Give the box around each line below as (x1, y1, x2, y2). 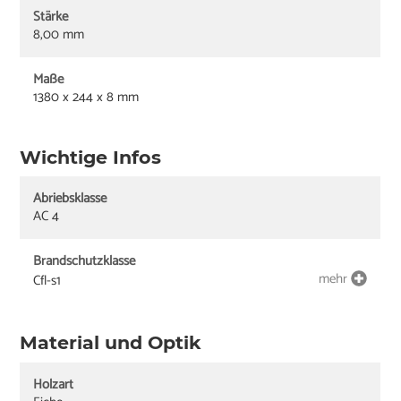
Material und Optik (20, 331, 202, 354)
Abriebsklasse (33, 187, 107, 210)
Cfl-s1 (33, 269, 62, 293)
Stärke (33, 4, 69, 28)
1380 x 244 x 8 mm (33, 85, 140, 108)
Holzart (33, 372, 74, 396)
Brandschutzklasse (33, 250, 136, 273)
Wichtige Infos (20, 145, 162, 168)
